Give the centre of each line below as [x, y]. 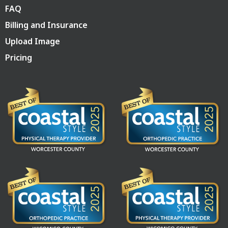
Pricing [19, 58]
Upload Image [33, 41]
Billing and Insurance [46, 25]
